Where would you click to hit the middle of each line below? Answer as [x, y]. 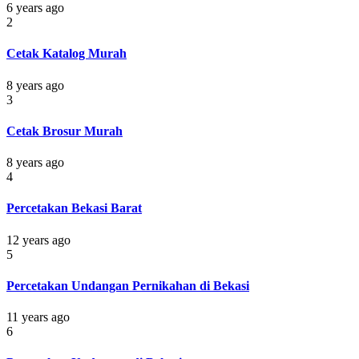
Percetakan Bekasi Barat [74, 208]
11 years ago [38, 317]
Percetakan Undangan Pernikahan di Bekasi [128, 285]
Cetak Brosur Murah [65, 131]
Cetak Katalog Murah [67, 54]
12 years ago [38, 240]
